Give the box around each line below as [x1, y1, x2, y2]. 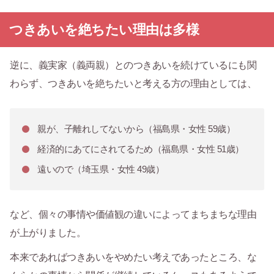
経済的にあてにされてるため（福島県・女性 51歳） [37, 144, 244, 155]
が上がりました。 [10, 228, 86, 239]
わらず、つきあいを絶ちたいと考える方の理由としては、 [10, 78, 256, 89]
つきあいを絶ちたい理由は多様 [9, 22, 199, 38]
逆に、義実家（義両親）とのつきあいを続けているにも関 [10, 60, 256, 71]
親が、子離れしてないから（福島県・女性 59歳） [37, 124, 235, 135]
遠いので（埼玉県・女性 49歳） [37, 164, 164, 175]
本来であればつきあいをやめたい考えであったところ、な [10, 252, 256, 263]
